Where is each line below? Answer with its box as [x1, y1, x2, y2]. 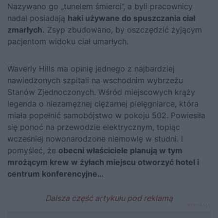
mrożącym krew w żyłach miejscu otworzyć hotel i [7, 157, 199, 167]
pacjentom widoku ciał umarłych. [7, 36, 128, 47]
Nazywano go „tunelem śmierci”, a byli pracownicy [7, 1, 193, 12]
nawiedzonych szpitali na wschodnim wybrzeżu [7, 75, 183, 86]
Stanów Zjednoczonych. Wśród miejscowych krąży [7, 87, 195, 97]
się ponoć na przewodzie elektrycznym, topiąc [7, 122, 180, 132]
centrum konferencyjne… [7, 169, 104, 179]
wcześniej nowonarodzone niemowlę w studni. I [7, 134, 183, 144]
